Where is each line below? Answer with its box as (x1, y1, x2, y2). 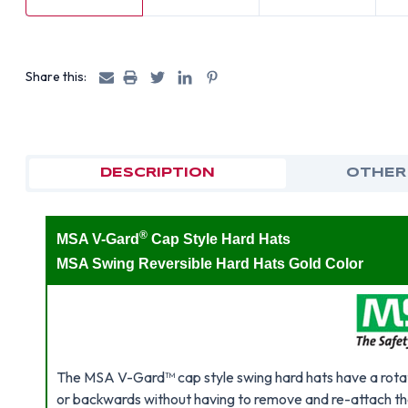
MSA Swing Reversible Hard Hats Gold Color (56, 256, 364, 271)
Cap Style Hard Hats (148, 231, 291, 247)
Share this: (25, 68, 87, 85)
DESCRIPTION (99, 167, 215, 179)
